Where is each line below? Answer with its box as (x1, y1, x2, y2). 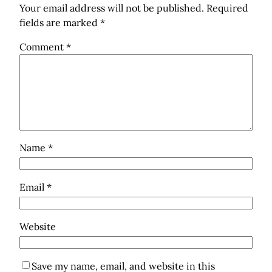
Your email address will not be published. (19, 1, 204, 14)
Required (206, 1, 248, 14)
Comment (19, 40, 66, 53)
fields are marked (19, 16, 100, 29)
